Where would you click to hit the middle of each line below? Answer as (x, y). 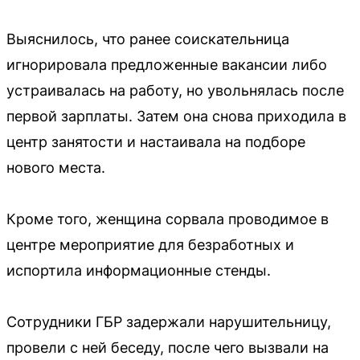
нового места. (56, 168)
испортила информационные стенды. (139, 271)
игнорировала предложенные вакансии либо (167, 65)
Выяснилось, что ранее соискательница (148, 39)
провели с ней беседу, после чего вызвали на (168, 348)
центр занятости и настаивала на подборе (156, 142)
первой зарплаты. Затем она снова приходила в (176, 117)
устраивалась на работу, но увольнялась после (175, 91)
